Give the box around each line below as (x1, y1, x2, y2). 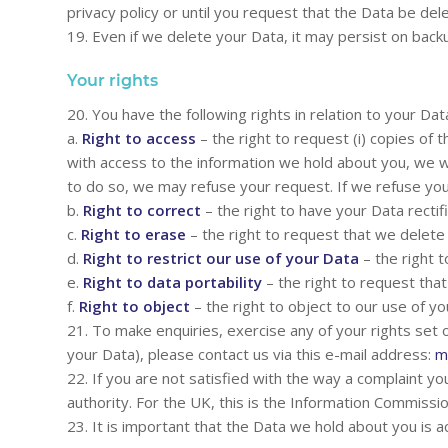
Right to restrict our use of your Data (83, 247, 359, 268)
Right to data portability (83, 271, 262, 292)
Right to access (82, 127, 196, 148)
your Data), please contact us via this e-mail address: (67, 343, 435, 364)
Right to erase (81, 223, 186, 244)
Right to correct (83, 199, 201, 220)
